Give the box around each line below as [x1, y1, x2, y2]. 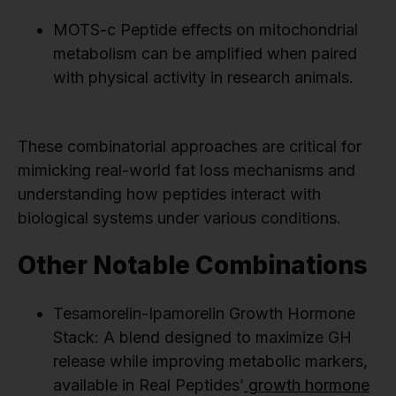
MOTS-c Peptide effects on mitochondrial [53, 20, 358, 40]
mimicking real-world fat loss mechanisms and [18, 161, 355, 180]
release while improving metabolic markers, [53, 352, 368, 371]
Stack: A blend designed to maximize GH [53, 328, 352, 347]
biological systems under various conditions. [18, 209, 341, 228]
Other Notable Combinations [18, 250, 368, 281]
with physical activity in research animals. [53, 68, 354, 88]
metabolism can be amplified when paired [53, 44, 357, 64]
